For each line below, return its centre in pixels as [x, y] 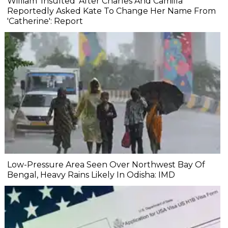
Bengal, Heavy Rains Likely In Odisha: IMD [91, 175]
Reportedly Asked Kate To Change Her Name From [111, 11]
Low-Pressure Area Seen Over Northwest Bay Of [106, 164]
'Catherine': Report [45, 21]
